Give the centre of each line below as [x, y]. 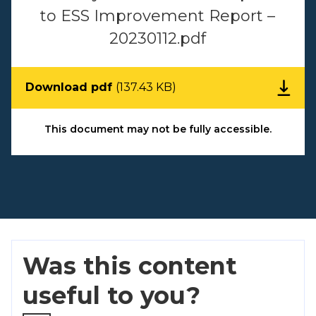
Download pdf [71, 87]
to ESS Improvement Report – [158, 16]
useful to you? [111, 296]
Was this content [130, 266]
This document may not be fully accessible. [158, 129]
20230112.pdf [158, 38]
